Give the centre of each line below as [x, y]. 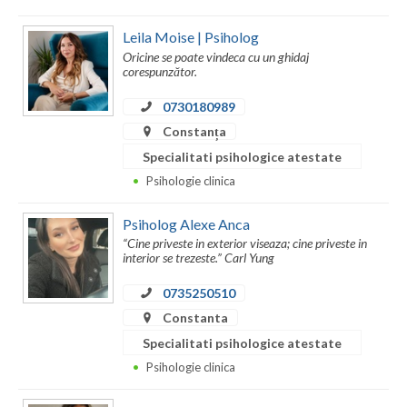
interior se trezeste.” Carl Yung [199, 258]
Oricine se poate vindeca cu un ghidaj [216, 56]
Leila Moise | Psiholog [191, 37]
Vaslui [36, 25]
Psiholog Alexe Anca [186, 223]
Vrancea [43, 62]
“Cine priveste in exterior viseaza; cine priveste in [245, 243]
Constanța [193, 131]
